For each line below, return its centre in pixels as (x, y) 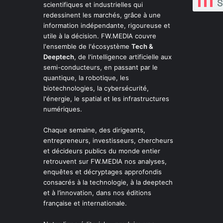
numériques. (63, 109)
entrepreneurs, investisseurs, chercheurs (108, 141)
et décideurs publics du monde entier (102, 151)
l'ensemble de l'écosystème (87, 47)
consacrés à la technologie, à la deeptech (108, 182)
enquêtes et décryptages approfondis (103, 172)
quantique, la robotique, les (86, 78)
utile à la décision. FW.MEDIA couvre (100, 36)
